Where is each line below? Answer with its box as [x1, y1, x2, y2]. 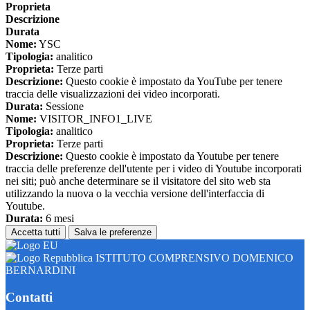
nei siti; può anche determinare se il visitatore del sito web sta [6, 175, 271, 188]
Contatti [6, 289, 53, 304]
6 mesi [43, 212, 74, 225]
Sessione [43, 100, 84, 113]
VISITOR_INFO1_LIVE [37, 113, 152, 125]
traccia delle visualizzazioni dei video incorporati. [6, 88, 220, 100]
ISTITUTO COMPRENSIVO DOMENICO [93, 252, 293, 264]
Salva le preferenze [74, 227, 152, 238]
